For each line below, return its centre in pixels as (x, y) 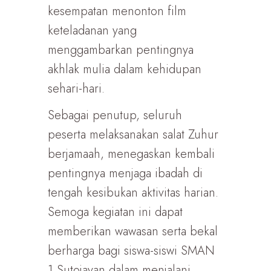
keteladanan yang (92, 31)
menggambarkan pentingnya (121, 50)
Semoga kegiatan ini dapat (115, 212)
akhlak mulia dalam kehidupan (125, 69)
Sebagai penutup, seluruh (115, 115)
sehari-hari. (76, 89)
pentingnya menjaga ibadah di (125, 173)
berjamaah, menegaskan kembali (131, 154)
